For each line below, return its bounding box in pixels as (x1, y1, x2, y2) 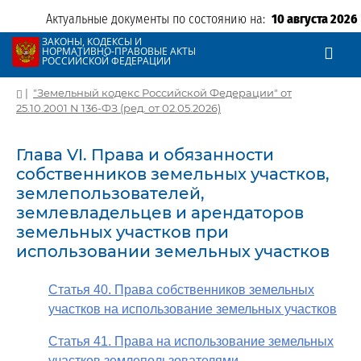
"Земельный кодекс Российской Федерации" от (33, 86, 292, 99)
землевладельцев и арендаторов (16, 203, 304, 222)
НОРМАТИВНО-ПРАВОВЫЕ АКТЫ (42, 44, 196, 58)
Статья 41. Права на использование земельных (48, 334, 334, 348)
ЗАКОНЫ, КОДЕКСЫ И (42, 35, 142, 48)
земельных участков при (16, 222, 229, 242)
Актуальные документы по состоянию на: (46, 11, 272, 27)
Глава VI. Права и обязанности (16, 145, 274, 164)
